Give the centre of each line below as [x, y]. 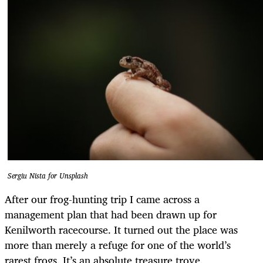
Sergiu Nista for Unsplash [48, 176]
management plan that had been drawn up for [111, 214]
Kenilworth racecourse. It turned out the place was [121, 229]
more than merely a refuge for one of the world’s [118, 245]
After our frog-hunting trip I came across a [102, 199]
